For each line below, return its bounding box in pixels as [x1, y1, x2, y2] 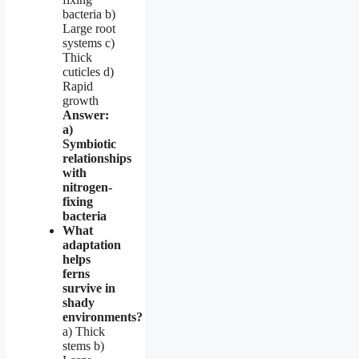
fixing [63, 194, 93, 208]
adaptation [63, 237, 121, 252]
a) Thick [63, 324, 105, 338]
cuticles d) [63, 64, 114, 79]
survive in [63, 280, 115, 295]
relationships [63, 151, 131, 165]
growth [63, 93, 99, 107]
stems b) [63, 338, 104, 353]
